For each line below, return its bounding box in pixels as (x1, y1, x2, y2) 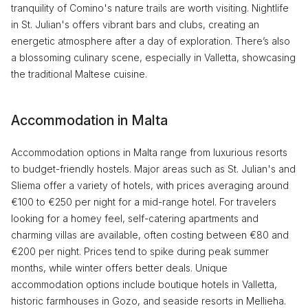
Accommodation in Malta (11, 112, 168, 129)
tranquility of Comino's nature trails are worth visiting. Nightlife (11, 2, 289, 14)
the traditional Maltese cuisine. (11, 68, 147, 80)
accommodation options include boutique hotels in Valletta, (11, 278, 277, 290)
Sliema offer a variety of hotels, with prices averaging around (11, 179, 289, 191)
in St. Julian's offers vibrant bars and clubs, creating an (11, 19, 259, 30)
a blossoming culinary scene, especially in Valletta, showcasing (11, 52, 296, 63)
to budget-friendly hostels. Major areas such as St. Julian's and (11, 163, 296, 175)
